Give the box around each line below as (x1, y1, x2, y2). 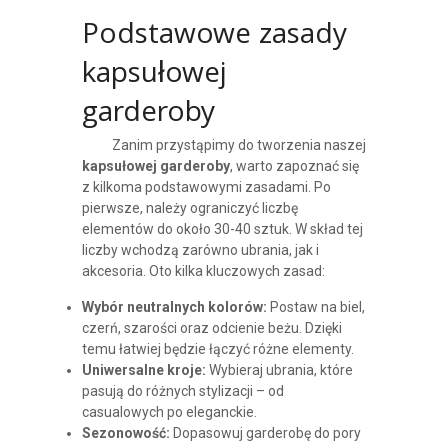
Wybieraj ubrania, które (205, 362, 353, 379)
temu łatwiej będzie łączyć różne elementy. (81, 341, 354, 358)
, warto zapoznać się (229, 158, 359, 175)
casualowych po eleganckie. (81, 404, 257, 421)
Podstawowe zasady (81, 13, 347, 62)
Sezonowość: (81, 425, 170, 442)
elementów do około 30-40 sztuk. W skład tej (81, 221, 363, 238)
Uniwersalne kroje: (81, 362, 206, 379)
